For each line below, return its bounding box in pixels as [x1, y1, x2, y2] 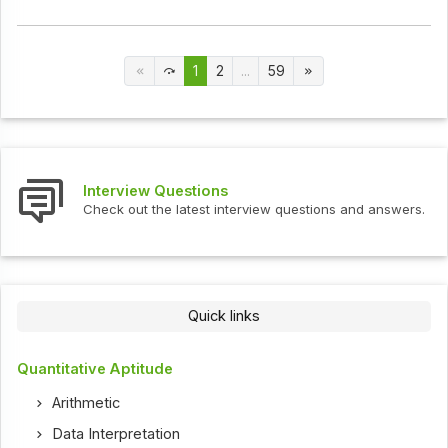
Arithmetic [52, 393, 121, 412]
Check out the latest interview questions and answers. [83, 201, 426, 218]
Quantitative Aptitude [17, 359, 174, 378]
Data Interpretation [52, 424, 181, 443]
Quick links [188, 306, 260, 325]
